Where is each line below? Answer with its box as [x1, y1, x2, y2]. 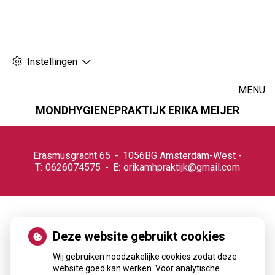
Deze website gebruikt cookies [53, 229, 225, 244]
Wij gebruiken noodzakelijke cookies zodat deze [53, 252, 237, 261]
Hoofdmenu [9, 115, 107, 137]
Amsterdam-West [159, 150, 236, 161]
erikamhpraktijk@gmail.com [123, 161, 240, 173]
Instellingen [27, 56, 77, 68]
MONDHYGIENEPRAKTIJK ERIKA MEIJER [36, 104, 239, 117]
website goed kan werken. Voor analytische [53, 263, 220, 273]
